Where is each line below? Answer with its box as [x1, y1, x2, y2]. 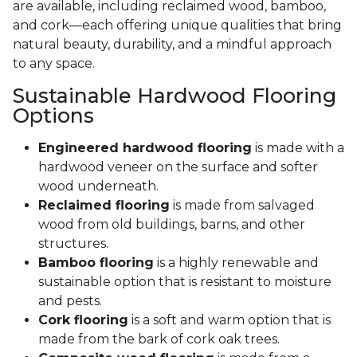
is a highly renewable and [154, 255, 319, 271]
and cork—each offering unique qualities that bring [13, 18, 342, 33]
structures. [38, 236, 108, 252]
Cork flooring [38, 312, 128, 328]
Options [13, 104, 94, 128]
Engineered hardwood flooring [38, 140, 252, 156]
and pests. [38, 293, 102, 309]
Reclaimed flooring [38, 198, 170, 214]
